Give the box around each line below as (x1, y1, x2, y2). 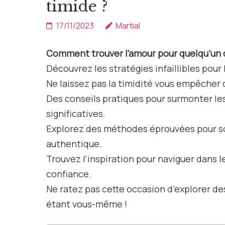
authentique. (46, 138, 102, 150)
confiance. (46, 168, 91, 180)
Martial (116, 20, 140, 31)
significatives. (46, 107, 105, 120)
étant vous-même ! (46, 198, 127, 210)
